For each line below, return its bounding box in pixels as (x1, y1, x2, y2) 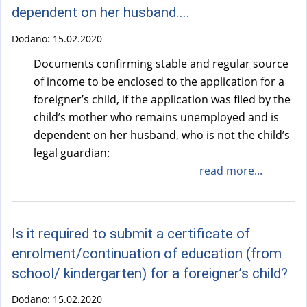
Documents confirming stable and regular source (34, 56, 288, 71)
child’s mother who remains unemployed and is (34, 109, 279, 125)
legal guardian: (34, 145, 110, 160)
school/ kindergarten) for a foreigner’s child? (12, 265, 288, 282)
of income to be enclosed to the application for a (34, 73, 284, 89)
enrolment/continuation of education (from (12, 245, 282, 262)
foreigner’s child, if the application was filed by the (34, 91, 291, 107)
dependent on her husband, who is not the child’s (34, 127, 290, 143)
